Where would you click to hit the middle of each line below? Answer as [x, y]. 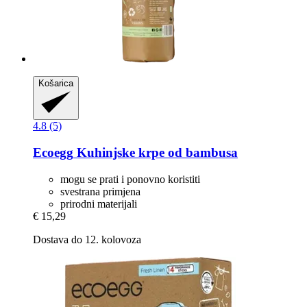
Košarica [56, 84]
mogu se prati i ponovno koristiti [130, 179]
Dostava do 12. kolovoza [87, 239]
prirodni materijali [99, 204]
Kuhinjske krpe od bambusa [156, 152]
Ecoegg [53, 152]
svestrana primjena [100, 191]
